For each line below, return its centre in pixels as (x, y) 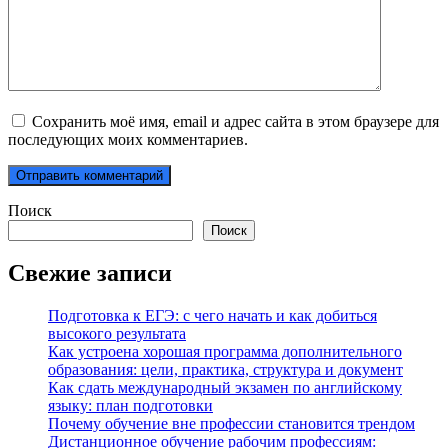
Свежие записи (90, 273)
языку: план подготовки (130, 406)
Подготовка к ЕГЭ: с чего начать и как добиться (212, 316)
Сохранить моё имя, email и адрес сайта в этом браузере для (235, 121)
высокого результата (117, 334)
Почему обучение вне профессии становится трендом (231, 424)
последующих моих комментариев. (128, 139)
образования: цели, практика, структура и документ (225, 370)
